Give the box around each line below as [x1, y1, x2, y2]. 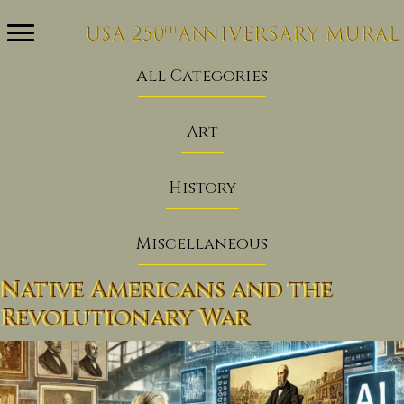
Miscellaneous [136, 233, 268, 255]
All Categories [136, 65, 268, 87]
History [168, 177, 236, 199]
